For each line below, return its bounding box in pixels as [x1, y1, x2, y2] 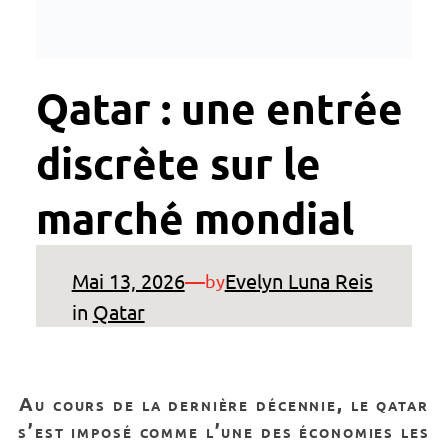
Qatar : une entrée [35, 81, 403, 135]
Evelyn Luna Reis [224, 268, 373, 294]
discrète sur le [35, 136, 321, 190]
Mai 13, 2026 [71, 268, 185, 294]
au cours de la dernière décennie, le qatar [19, 390, 36, 416]
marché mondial [35, 191, 354, 245]
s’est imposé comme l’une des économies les [18, 417, 430, 443]
